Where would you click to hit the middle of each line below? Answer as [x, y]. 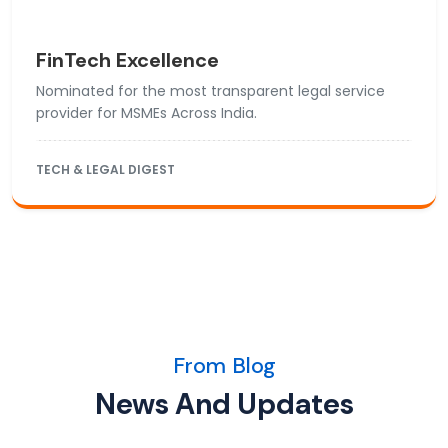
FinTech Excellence [127, 60]
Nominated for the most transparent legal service [210, 91]
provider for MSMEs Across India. [146, 113]
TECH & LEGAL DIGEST [105, 170]
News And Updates [224, 404]
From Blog [224, 366]
